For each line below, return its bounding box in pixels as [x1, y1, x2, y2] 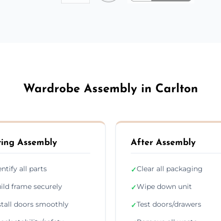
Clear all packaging [137, 164, 203, 173]
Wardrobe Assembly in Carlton [23, 83, 198, 95]
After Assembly [131, 138, 196, 147]
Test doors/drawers [137, 199, 201, 209]
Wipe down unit [137, 182, 192, 191]
